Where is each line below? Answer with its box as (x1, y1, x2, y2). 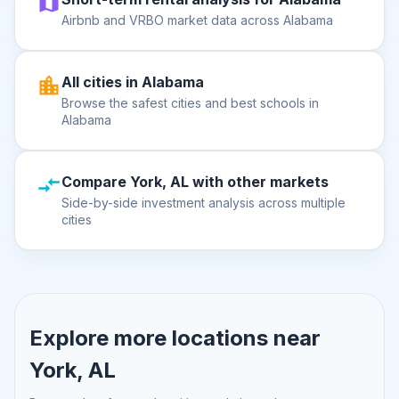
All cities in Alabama (61, 73, 204, 91)
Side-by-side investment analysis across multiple (61, 195, 346, 210)
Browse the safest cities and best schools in (61, 95, 319, 110)
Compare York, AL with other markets (61, 173, 329, 191)
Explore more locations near (29, 325, 321, 351)
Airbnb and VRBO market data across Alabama (61, 12, 333, 28)
